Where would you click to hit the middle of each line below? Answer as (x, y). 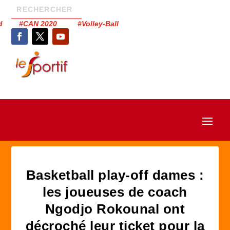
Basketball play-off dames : (115, 175)
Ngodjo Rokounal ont (115, 209)
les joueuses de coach (115, 192)
